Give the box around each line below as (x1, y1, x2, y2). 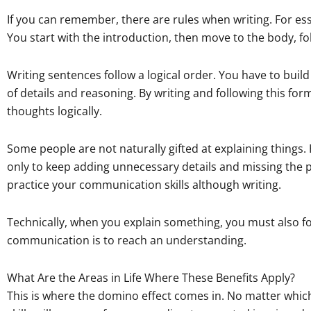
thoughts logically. (7, 103, 102, 119)
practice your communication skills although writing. (7, 176, 281, 192)
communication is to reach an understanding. (7, 232, 246, 248)
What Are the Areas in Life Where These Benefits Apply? (7, 269, 295, 285)
